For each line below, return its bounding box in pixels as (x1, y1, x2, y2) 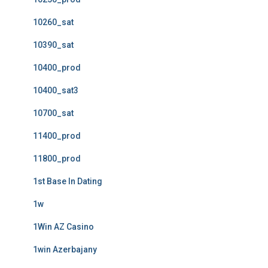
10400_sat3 (33, 86, 78, 95)
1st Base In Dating (33, 176, 102, 186)
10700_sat (33, 108, 74, 118)
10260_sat (33, 17, 74, 27)
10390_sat (33, 40, 74, 50)
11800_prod (33, 154, 81, 163)
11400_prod (33, 131, 81, 141)
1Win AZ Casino (33, 222, 94, 232)
